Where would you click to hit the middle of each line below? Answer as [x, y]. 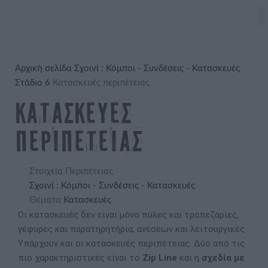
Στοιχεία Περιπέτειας [71, 171]
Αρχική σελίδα [45, 68]
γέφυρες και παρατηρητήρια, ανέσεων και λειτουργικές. [132, 229]
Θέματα [45, 200]
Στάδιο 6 [34, 83]
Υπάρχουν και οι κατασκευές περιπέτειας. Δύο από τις [131, 243]
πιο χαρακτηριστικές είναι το [80, 258]
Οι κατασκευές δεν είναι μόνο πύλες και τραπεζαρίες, [128, 215]
